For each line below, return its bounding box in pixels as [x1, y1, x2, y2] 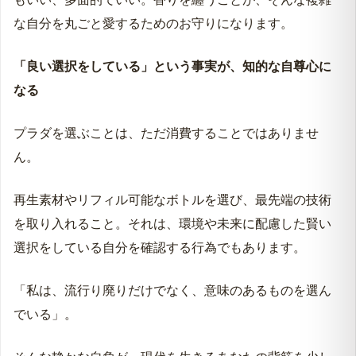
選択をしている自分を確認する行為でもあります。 [14, 240, 306, 254]
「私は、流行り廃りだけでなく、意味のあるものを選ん [14, 283, 331, 297]
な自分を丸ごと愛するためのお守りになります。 [14, 16, 293, 30]
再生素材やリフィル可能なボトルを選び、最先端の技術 [14, 192, 331, 207]
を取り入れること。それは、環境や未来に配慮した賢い [14, 216, 331, 230]
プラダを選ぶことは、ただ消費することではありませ [14, 126, 319, 140]
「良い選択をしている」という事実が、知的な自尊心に [14, 59, 331, 73]
